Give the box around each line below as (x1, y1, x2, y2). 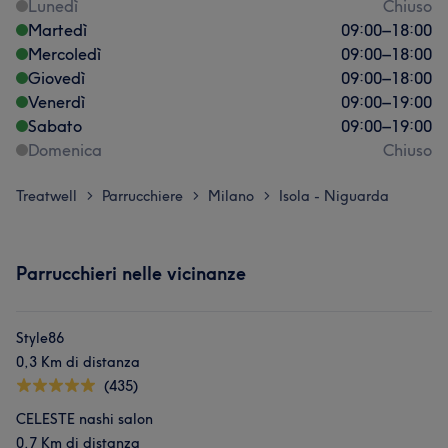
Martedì (28, 20, 87, 40)
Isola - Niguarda (279, 187, 389, 205)
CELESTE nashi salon (16, 410, 153, 428)
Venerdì (28, 92, 85, 112)
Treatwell (16, 187, 77, 205)
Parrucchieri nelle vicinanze (16, 262, 246, 285)
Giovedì (28, 68, 85, 88)
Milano (208, 187, 254, 205)
